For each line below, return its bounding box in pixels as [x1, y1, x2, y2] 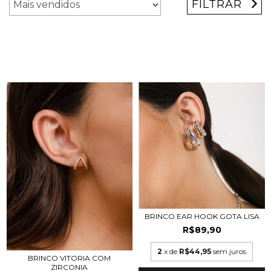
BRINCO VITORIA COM [28, 253, 111, 263]
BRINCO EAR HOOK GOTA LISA [144, 211, 260, 221]
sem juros [213, 246, 246, 256]
